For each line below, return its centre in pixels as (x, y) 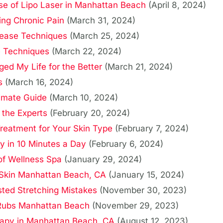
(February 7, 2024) (152, 129)
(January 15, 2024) (146, 175)
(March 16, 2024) (39, 82)
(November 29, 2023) (135, 206)
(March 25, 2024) (105, 36)
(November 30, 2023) (143, 190)
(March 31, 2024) (101, 21)
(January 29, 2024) (103, 160)
